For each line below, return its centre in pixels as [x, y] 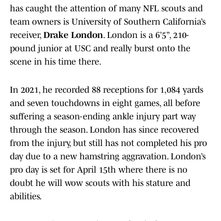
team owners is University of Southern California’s [108, 22]
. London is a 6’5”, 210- [146, 35]
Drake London [73, 35]
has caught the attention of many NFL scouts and [106, 9]
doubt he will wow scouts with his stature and [100, 183]
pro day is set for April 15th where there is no [99, 170]
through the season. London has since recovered [104, 130]
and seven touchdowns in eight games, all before [105, 103]
